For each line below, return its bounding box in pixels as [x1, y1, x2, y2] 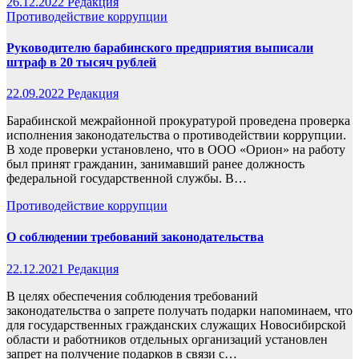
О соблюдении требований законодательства [6, 230, 264, 244]
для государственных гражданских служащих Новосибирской [6, 317, 346, 332]
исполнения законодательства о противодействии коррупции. [6, 128, 346, 143]
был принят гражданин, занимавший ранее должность [6, 157, 305, 171]
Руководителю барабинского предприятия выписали [6, 40, 313, 54]
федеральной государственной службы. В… [6, 171, 247, 186]
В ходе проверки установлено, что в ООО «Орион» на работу [6, 143, 345, 157]
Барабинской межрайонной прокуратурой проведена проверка [6, 114, 350, 128]
